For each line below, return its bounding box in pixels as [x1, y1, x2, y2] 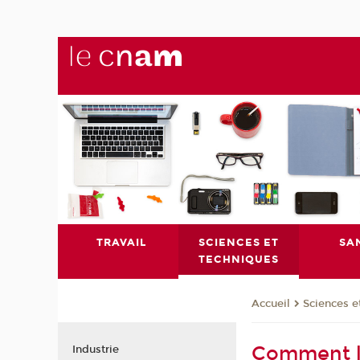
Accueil [252, 297, 291, 311]
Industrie [72, 342, 119, 356]
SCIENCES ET [198, 235, 280, 249]
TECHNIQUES [198, 252, 280, 266]
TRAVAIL [96, 235, 146, 249]
